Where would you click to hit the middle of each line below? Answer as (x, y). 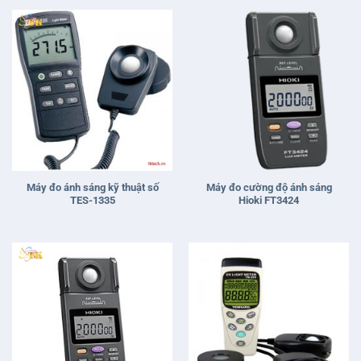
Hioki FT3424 (269, 200)
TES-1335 (92, 200)
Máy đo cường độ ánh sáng (269, 187)
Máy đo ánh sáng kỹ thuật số (92, 187)
